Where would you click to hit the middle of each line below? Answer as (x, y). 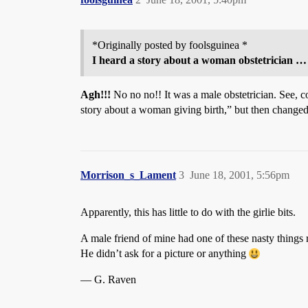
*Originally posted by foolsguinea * (170, 45)
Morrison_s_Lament (128, 175)
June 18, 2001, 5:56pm (240, 175)
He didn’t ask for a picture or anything (165, 253)
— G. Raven (108, 279)
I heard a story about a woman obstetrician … (199, 60)
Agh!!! (96, 95)
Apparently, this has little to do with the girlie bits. (188, 212)
